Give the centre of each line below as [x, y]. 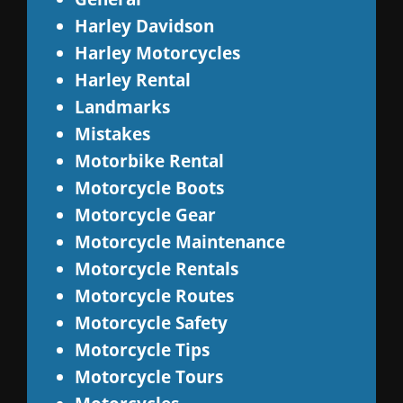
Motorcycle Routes [154, 296]
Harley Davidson [144, 26]
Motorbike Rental [149, 161]
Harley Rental [132, 80]
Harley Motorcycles [157, 53]
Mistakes [112, 134]
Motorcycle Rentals [156, 269]
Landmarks [122, 107]
